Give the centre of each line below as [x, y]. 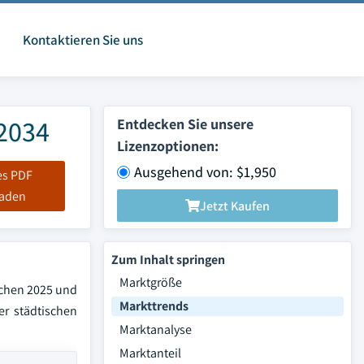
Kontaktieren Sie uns [82, 40]
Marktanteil [150, 353]
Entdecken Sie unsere [185, 124]
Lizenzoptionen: [168, 146]
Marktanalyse [156, 329]
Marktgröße [151, 282]
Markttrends [154, 306]
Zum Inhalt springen [168, 260]
